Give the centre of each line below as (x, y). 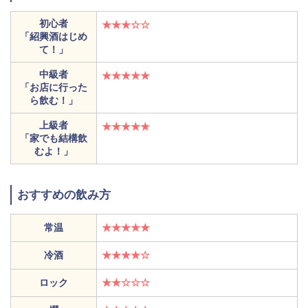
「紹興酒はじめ (54, 37)
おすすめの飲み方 (64, 195)
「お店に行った (54, 88)
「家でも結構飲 (54, 139)
